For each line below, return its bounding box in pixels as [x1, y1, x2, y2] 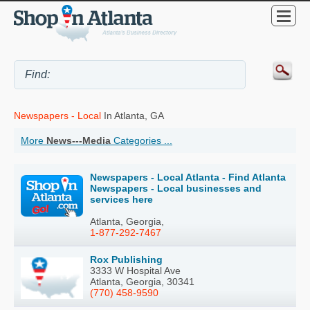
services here [90, 194, 153, 206]
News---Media [46, 135, 111, 147]
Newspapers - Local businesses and [90, 183, 262, 194]
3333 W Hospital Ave [90, 265, 181, 277]
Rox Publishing [90, 254, 163, 266]
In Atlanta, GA [101, 110, 164, 122]
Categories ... [111, 135, 172, 147]
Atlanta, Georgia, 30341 [90, 276, 194, 288]
